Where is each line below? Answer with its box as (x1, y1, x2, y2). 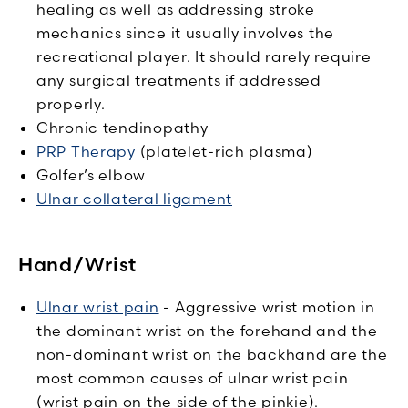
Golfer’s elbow (36, 165, 147, 184)
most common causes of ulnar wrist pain (36, 368, 349, 387)
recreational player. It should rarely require (36, 46, 372, 66)
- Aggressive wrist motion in (158, 297, 375, 316)
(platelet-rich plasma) (135, 141, 313, 160)
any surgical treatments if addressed (36, 70, 321, 89)
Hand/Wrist (18, 251, 138, 276)
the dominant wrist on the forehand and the (36, 321, 378, 340)
